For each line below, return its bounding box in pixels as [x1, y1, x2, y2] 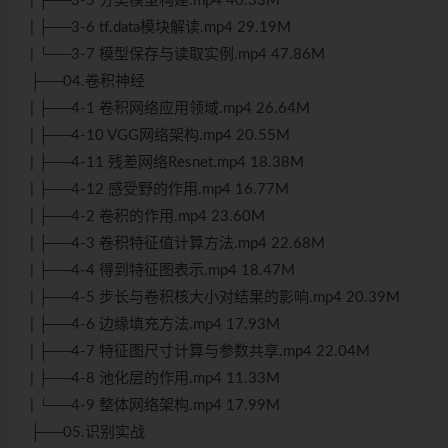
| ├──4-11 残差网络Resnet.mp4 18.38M [30, 155, 304, 171]
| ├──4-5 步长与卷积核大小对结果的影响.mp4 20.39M [30, 290, 400, 306]
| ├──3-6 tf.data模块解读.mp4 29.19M [30, 20, 291, 36]
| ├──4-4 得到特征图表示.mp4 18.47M [30, 263, 295, 279]
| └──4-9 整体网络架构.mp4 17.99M [30, 398, 280, 414]
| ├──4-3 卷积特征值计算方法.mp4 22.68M [30, 236, 325, 252]
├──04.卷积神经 [30, 74, 145, 90]
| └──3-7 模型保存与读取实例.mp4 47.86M [30, 47, 325, 63]
